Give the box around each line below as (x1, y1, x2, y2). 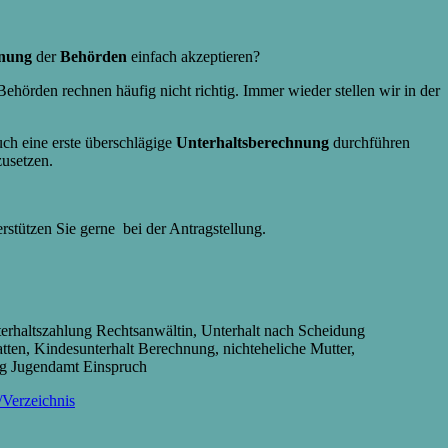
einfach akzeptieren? (127, 47, 260, 65)
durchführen (329, 133, 410, 151)
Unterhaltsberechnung (176, 133, 329, 151)
